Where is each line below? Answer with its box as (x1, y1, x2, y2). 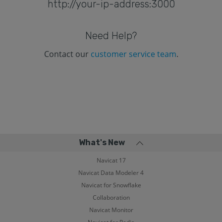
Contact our (44, 48, 91, 59)
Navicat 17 (96, 156, 126, 165)
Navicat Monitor (89, 205, 133, 214)
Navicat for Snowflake (81, 180, 141, 189)
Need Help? (85, 29, 137, 42)
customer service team (90, 48, 176, 59)
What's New (79, 137, 125, 147)
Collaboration (92, 193, 130, 202)
